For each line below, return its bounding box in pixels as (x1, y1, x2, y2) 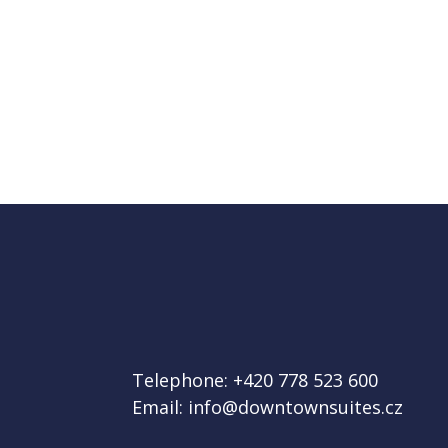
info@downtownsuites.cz (183, 394, 403, 419)
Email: (132, 394, 183, 419)
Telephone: (132, 367, 228, 392)
